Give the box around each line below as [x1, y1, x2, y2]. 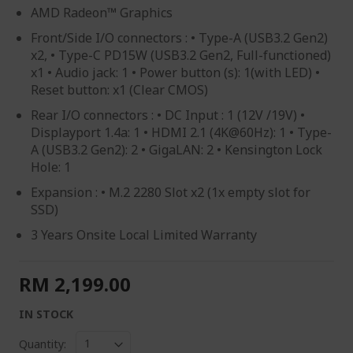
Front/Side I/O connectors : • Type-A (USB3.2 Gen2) [31, 29, 328, 46]
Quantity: [19, 336, 66, 351]
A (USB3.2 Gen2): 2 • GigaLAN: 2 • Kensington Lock [31, 141, 322, 158]
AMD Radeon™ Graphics [31, 4, 173, 21]
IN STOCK [19, 307, 73, 321]
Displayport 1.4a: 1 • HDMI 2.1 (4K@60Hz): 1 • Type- [31, 124, 332, 141]
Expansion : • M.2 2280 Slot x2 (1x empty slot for [31, 184, 310, 201]
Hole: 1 [31, 158, 71, 176]
